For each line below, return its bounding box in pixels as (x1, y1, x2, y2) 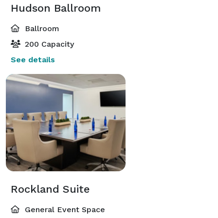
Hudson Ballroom (11, 1, 101, 14)
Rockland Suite (11, 182, 90, 195)
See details (11, 54, 55, 64)
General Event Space (22, 204, 105, 214)
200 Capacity (22, 39, 74, 49)
